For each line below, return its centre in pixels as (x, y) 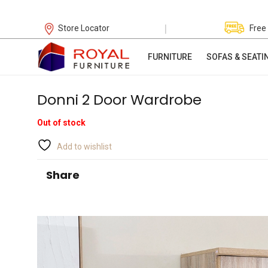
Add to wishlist (84, 147)
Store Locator (84, 28)
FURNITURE (170, 57)
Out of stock (61, 123)
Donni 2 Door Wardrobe (119, 100)
